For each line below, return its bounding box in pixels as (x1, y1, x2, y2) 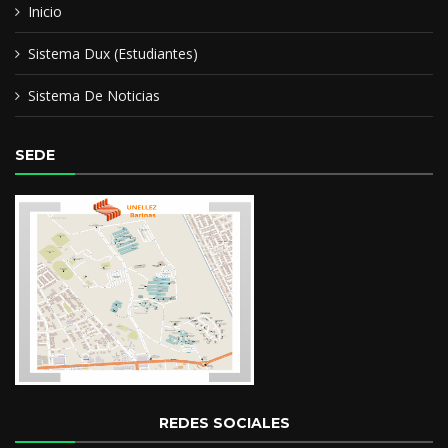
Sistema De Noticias (28, 85, 160, 105)
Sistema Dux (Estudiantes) (28, 43, 198, 63)
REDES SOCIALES (158, 413, 290, 432)
